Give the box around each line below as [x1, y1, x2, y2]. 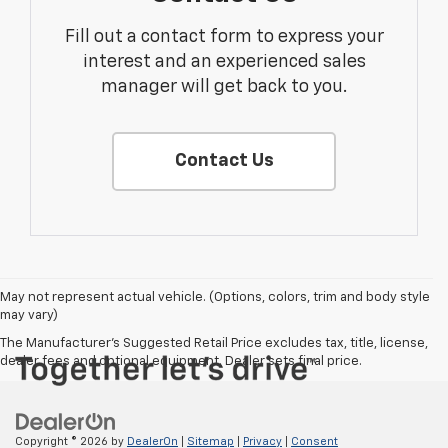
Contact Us [174, 152, 274, 171]
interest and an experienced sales [82, 53, 366, 72]
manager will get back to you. [101, 78, 347, 97]
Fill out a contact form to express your [64, 28, 384, 47]
